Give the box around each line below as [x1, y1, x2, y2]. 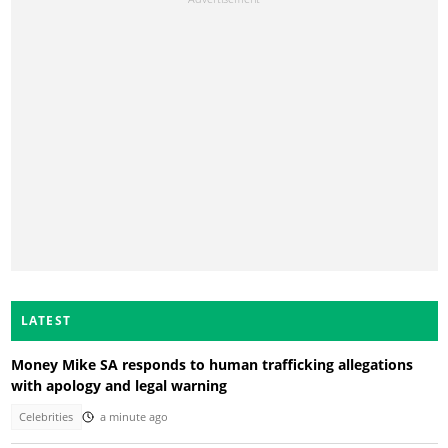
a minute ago [99, 410, 168, 425]
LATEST [20, 311, 72, 329]
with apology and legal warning [10, 375, 227, 395]
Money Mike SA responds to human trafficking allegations [10, 354, 413, 374]
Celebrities [19, 410, 74, 425]
